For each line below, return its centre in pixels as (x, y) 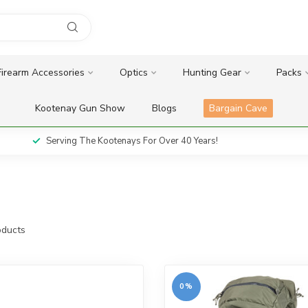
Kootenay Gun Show (80, 108)
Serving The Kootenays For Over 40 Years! (123, 141)
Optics (133, 73)
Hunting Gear (212, 73)
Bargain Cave (238, 108)
